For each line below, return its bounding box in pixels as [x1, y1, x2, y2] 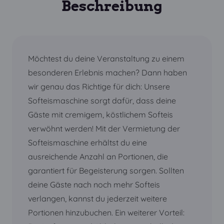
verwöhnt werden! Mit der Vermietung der [28, 123, 180, 133]
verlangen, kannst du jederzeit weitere [28, 193, 167, 203]
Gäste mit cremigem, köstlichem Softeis [28, 109, 173, 119]
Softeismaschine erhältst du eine [28, 137, 147, 147]
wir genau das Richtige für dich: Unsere [28, 81, 170, 91]
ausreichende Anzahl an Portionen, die [28, 151, 168, 161]
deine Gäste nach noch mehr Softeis [28, 179, 160, 189]
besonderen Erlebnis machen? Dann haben [28, 67, 187, 77]
